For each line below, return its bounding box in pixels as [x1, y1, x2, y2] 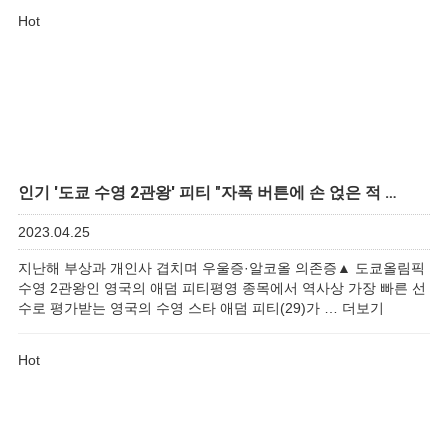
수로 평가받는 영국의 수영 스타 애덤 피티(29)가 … [18, 300, 342, 316]
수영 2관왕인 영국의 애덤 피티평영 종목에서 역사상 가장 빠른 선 [18, 280, 426, 296]
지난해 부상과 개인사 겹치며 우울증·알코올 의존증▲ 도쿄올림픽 [18, 260, 425, 276]
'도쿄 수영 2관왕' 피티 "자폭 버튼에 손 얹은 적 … [50, 183, 397, 202]
